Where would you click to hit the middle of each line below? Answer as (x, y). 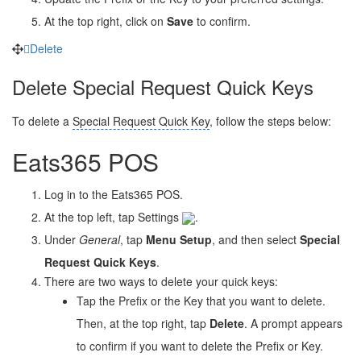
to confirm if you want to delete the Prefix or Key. (200, 345)
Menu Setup (179, 239)
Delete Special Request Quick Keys (163, 86)
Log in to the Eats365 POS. (114, 194)
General (100, 239)
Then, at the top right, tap (143, 323)
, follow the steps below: (270, 120)
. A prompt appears (293, 323)
